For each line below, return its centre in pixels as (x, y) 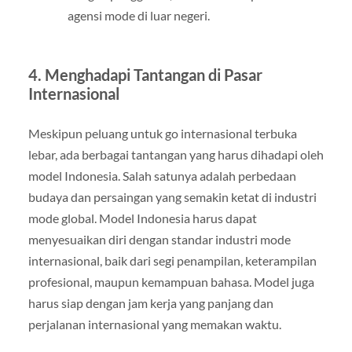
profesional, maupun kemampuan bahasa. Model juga (171, 281)
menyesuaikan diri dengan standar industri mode (159, 239)
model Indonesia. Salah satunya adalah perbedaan (162, 175)
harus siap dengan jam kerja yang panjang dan (150, 302)
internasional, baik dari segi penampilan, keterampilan (172, 260)
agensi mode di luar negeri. (138, 15)
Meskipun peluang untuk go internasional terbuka (162, 133)
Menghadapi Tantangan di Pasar (153, 74)
